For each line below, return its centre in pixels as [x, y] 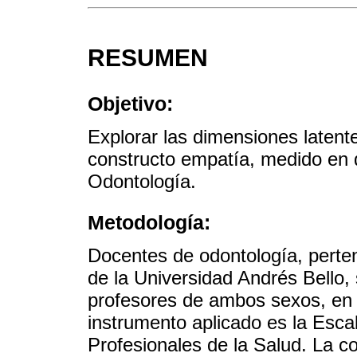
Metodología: [149, 223]
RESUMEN [148, 58]
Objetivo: [130, 103]
